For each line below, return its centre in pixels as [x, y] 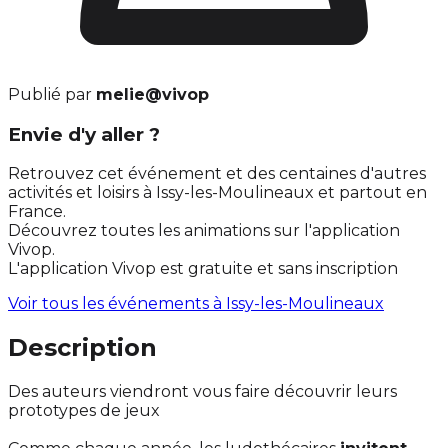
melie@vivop [152, 94]
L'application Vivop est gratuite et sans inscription [203, 269]
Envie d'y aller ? [84, 134]
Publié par [52, 94]
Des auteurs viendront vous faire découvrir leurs [202, 392]
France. [37, 212]
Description [82, 348]
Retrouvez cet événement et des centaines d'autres [217, 174]
